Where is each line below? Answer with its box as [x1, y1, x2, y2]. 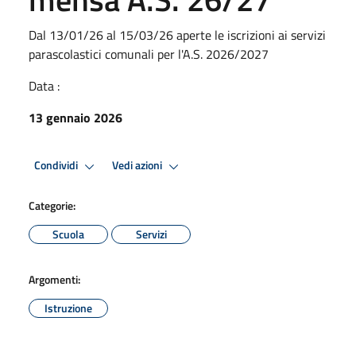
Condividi [34, 157, 80, 175]
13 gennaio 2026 [29, 107, 122, 127]
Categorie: [29, 196, 75, 214]
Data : [29, 75, 60, 95]
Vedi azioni [112, 157, 164, 175]
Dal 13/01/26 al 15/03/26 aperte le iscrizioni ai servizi [29, 25, 326, 44]
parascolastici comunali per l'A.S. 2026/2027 [29, 44, 269, 64]
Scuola [52, 225, 84, 242]
